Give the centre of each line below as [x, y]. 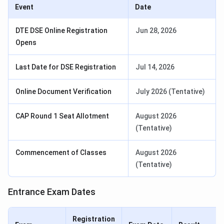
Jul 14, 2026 [155, 67]
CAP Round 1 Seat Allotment [62, 116]
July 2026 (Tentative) [170, 92]
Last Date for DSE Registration [66, 67]
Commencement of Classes [61, 153]
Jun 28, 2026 [156, 31]
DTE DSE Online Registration [61, 31]
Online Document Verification [63, 92]
